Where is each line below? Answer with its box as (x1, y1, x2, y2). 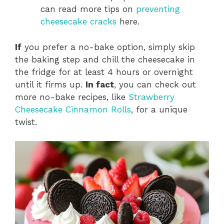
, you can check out (114, 79, 196, 89)
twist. (15, 116, 37, 127)
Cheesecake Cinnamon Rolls (15, 104, 131, 114)
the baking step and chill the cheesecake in (15, 54, 195, 64)
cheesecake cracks (40, 16, 119, 26)
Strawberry (128, 91, 174, 102)
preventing (136, 4, 180, 14)
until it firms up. (15, 79, 85, 89)
